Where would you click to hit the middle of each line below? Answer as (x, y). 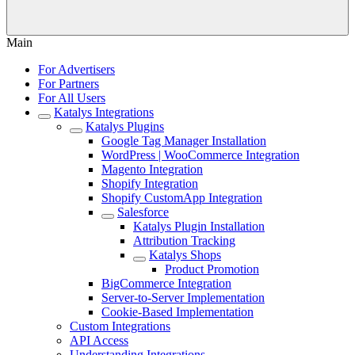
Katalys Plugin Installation (199, 226)
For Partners (69, 84)
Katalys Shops (185, 255)
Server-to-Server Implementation (183, 298)
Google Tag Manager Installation (184, 141)
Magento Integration (152, 169)
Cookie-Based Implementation (177, 312)
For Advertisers (76, 69)
